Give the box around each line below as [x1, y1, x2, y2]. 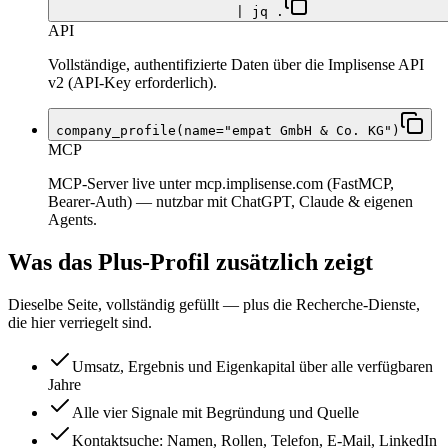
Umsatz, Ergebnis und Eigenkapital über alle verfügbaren [72, 358, 433, 376]
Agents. [48, 211, 97, 229]
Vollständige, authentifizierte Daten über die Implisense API [48, 56, 424, 74]
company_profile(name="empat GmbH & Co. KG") [56, 123, 400, 139]
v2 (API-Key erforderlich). [48, 74, 217, 92]
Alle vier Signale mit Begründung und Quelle [72, 404, 359, 422]
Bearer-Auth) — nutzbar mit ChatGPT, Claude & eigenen [48, 193, 413, 211]
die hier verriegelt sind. [8, 314, 152, 332]
